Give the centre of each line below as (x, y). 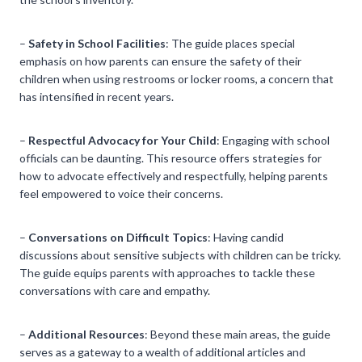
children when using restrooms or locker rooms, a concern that (177, 78)
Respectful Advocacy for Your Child (122, 140)
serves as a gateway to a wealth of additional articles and (162, 351)
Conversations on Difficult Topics (118, 237)
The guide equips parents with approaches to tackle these (167, 272)
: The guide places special (230, 43)
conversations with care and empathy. (115, 290)
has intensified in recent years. (97, 96)
